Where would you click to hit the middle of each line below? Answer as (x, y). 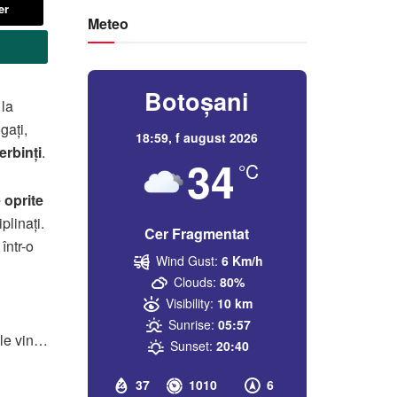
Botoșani (197, 101)
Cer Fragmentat (197, 233)
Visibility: (190, 303)
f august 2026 (217, 137)
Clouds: (195, 281)
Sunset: (191, 345)
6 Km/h (242, 260)
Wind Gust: (187, 260)
